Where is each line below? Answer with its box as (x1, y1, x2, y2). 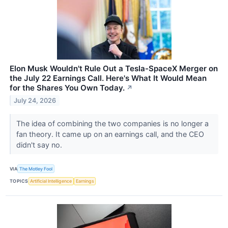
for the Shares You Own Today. (10, 83, 125, 93)
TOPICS (10, 178, 28, 184)
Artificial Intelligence (30, 178, 72, 184)
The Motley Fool (19, 166, 53, 172)
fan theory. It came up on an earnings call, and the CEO (16, 130, 204, 139)
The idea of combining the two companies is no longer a (16, 119, 209, 128)
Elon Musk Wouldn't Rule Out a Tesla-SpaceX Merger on (10, 64, 218, 74)
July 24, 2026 (14, 97, 56, 105)
